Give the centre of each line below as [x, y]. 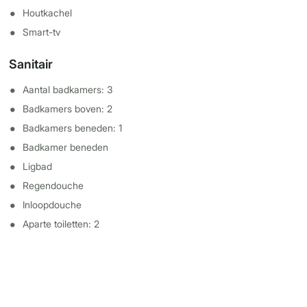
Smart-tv [42, 32]
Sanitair [31, 64]
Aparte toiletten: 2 [61, 224]
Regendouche [53, 185]
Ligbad [38, 166]
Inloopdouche [52, 205]
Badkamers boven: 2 [68, 109]
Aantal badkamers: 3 [68, 89]
